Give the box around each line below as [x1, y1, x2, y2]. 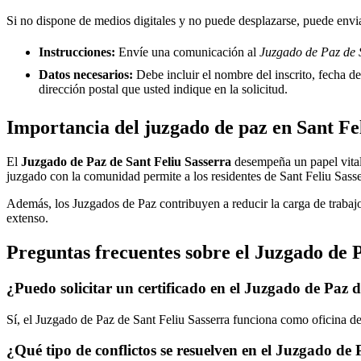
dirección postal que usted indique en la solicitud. [39, 82, 288, 97]
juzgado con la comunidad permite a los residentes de [6, 169, 280, 184]
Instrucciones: [39, 45, 115, 60]
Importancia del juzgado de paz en [6, 117, 297, 139]
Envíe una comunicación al [115, 45, 259, 60]
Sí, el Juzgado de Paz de [6, 312, 133, 326]
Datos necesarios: [39, 68, 133, 82]
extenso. [6, 211, 48, 226]
